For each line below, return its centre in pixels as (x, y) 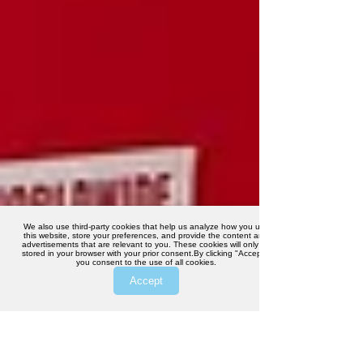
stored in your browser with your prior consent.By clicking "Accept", (146, 253)
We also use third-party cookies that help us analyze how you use (146, 226)
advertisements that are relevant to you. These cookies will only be (146, 244)
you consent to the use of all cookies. (146, 262)
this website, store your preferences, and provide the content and (146, 235)
